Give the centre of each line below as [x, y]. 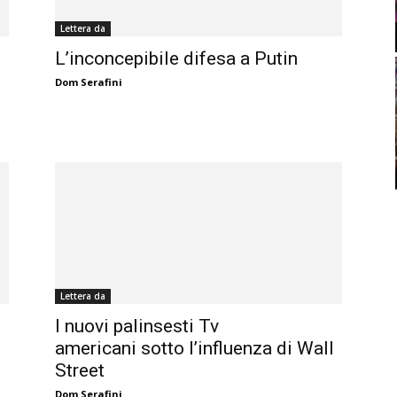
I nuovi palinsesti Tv [137, 327]
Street [80, 371]
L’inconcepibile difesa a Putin [176, 59]
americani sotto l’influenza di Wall [195, 349]
